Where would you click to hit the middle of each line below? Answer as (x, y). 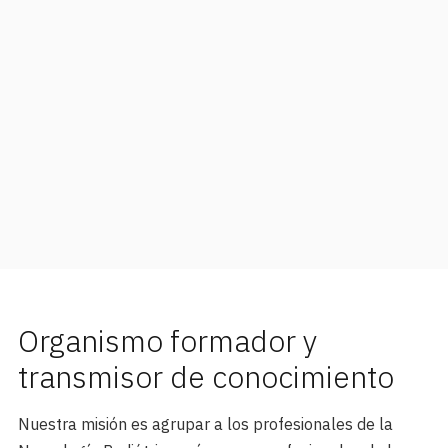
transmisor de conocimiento (206, 376)
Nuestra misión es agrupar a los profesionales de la (205, 423)
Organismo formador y (167, 340)
